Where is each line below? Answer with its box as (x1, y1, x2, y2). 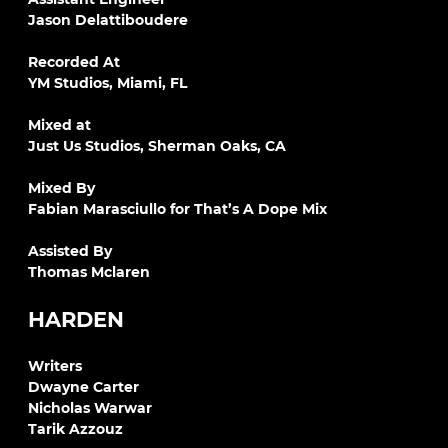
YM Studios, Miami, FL (28, 74, 187, 92)
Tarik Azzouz (28, 420, 123, 438)
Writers (28, 357, 82, 375)
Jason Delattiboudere (28, 11, 188, 29)
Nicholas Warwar (28, 399, 152, 417)
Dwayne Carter (28, 378, 139, 396)
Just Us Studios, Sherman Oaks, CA (28, 137, 286, 155)
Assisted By (28, 242, 112, 260)
